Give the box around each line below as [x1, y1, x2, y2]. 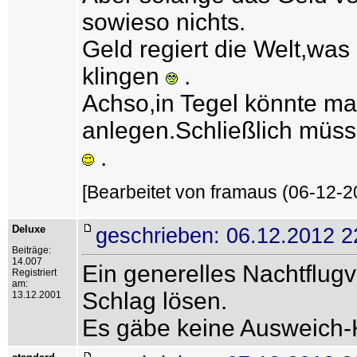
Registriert [12, 267, 57, 278]
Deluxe [12, 223, 45, 235]
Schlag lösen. [82, 288, 227, 314]
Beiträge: [12, 245, 51, 256]
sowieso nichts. [82, 9, 245, 35]
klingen [82, 63, 166, 89]
